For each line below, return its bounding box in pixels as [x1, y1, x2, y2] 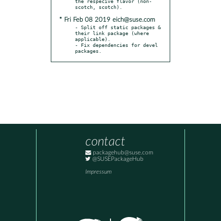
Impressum [85, 169, 111, 175]
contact [85, 135, 125, 148]
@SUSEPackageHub [91, 156, 144, 162]
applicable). [75, 36, 110, 42]
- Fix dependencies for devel [75, 41, 158, 48]
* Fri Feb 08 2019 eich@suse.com [59, 16, 155, 23]
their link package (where [75, 30, 149, 36]
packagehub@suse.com [91, 150, 153, 156]
